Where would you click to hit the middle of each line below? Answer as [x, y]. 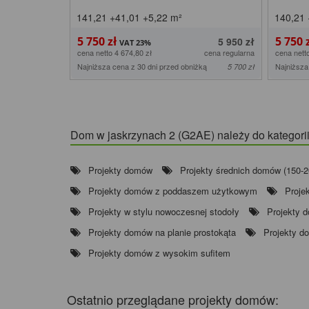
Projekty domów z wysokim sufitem [159, 252]
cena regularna [229, 52]
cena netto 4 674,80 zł [114, 52]
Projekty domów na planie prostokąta [162, 232]
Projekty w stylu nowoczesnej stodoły [164, 211]
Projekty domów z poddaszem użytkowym [173, 190]
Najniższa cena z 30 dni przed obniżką [142, 66]
